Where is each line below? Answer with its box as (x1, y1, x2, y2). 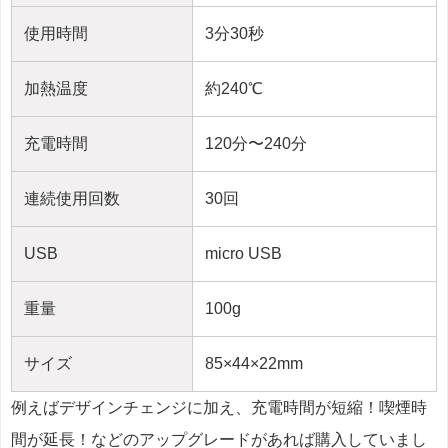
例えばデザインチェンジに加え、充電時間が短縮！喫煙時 (11, 398, 427, 416)
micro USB (205, 244, 282, 262)
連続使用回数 (24, 189, 120, 207)
